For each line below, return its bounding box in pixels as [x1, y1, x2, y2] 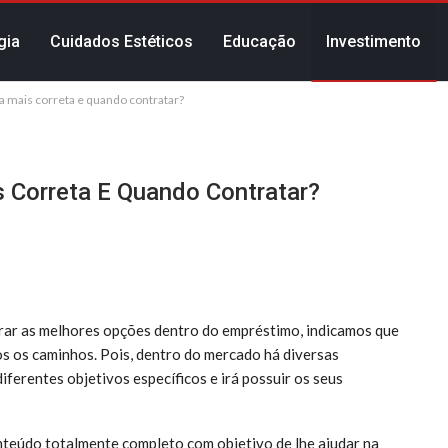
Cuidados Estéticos [50, 32, 194, 51]
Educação [223, 32, 297, 51]
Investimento [326, 32, 422, 51]
